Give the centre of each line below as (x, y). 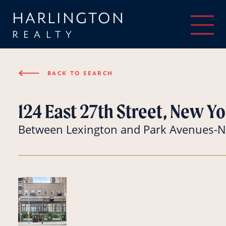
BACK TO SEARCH (80, 73)
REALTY (45, 34)
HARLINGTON (69, 18)
